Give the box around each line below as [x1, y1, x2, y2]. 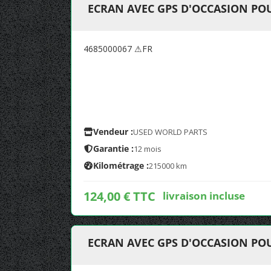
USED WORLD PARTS [133, 126, 207, 137]
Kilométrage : [93, 160, 149, 171]
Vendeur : [93, 126, 133, 137]
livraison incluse [163, 188, 245, 203]
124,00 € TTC [83, 188, 155, 204]
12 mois [134, 143, 162, 154]
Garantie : [93, 143, 134, 154]
